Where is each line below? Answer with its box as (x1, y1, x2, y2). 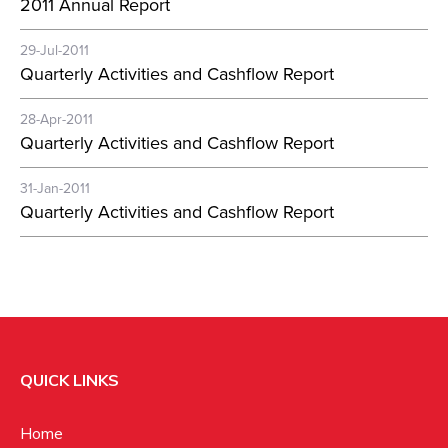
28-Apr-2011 (20, 109, 93, 130)
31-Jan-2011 (20, 178, 90, 199)
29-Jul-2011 (20, 40, 89, 61)
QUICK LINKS (20, 370, 119, 390)
